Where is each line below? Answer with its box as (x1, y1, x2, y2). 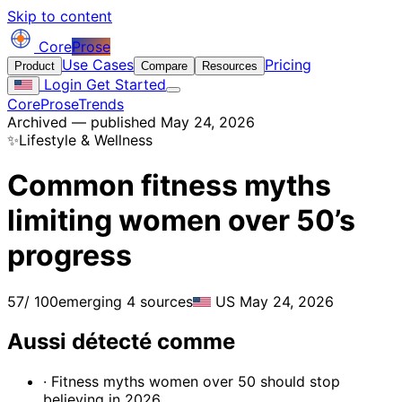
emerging (58, 292, 122, 310)
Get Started (82, 75, 166, 93)
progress (7, 238, 132, 274)
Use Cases (62, 56, 134, 74)
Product (14, 59, 55, 73)
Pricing (265, 56, 311, 74)
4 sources (122, 292, 193, 310)
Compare (141, 59, 188, 73)
